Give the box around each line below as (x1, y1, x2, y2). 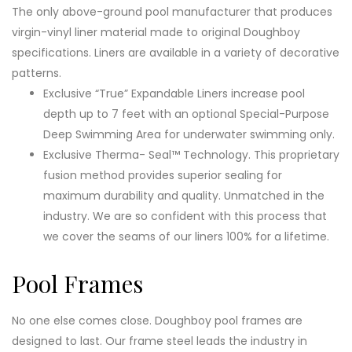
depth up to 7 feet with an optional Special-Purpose (43, 105, 329, 122)
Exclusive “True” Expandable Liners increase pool (43, 85, 305, 101)
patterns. (12, 64, 61, 81)
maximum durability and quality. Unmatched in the (43, 187, 324, 203)
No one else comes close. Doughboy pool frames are (12, 312, 302, 328)
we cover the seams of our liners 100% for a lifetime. (43, 228, 329, 244)
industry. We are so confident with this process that (43, 207, 327, 224)
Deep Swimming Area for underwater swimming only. (43, 126, 335, 142)
